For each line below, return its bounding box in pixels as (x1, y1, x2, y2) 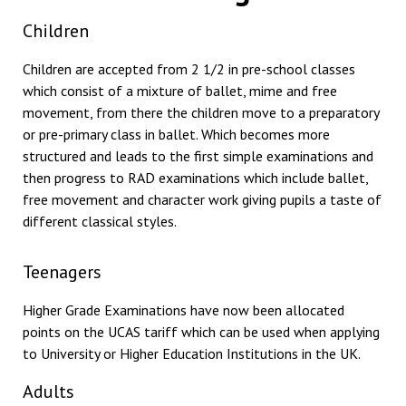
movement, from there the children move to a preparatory (23, 103, 379, 121)
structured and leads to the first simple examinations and (23, 147, 373, 165)
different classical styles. (23, 212, 177, 230)
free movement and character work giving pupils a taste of (23, 190, 382, 208)
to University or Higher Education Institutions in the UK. (23, 344, 361, 363)
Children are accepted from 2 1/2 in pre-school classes (23, 60, 355, 78)
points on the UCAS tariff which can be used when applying (23, 323, 380, 342)
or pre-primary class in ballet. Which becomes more (23, 125, 330, 143)
